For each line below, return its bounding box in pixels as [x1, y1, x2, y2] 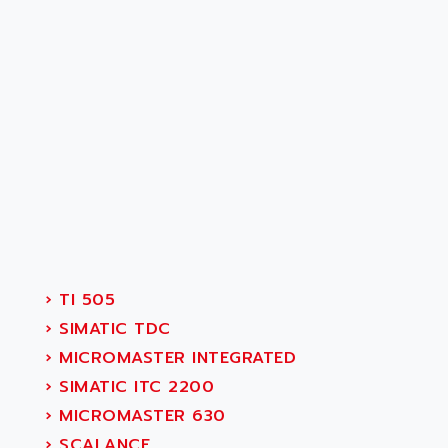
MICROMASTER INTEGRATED [52, 346, 296, 370]
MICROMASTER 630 [52, 404, 226, 428]
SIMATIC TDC [52, 317, 171, 341]
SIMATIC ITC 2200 [52, 375, 214, 399]
